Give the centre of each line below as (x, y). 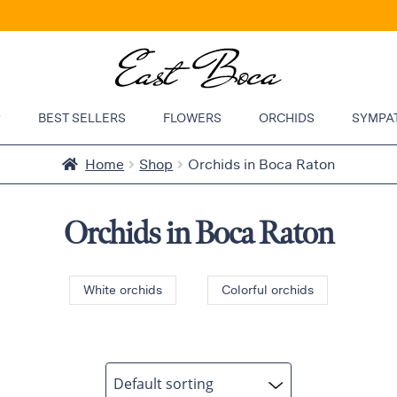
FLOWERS (192, 118)
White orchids (123, 290)
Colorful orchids (268, 290)
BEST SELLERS (82, 118)
